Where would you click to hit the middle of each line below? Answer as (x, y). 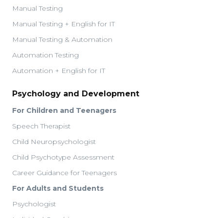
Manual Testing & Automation (62, 40)
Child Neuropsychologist (54, 142)
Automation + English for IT (59, 71)
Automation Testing (45, 55)
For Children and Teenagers (64, 111)
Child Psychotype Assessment (63, 157)
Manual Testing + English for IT (64, 24)
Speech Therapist (41, 126)
